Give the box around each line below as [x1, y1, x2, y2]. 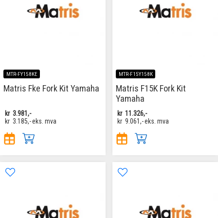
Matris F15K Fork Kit [116, 83, 186, 93]
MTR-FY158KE [6, 71, 37, 77]
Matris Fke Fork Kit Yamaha [3, 83, 99, 93]
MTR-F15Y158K [118, 71, 153, 77]
